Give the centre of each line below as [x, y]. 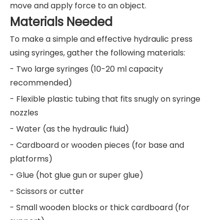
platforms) [31, 159]
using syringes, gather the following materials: [97, 53]
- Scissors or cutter [47, 191]
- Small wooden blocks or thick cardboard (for [100, 207]
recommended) [41, 82]
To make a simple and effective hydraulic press [101, 39]
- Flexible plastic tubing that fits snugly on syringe [105, 99]
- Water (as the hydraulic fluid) [69, 129]
